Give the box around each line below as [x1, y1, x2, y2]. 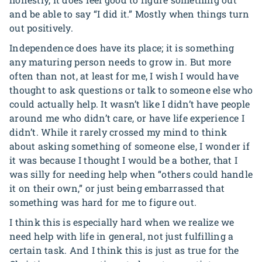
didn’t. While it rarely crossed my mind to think [9, 126, 227, 138]
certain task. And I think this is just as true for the [9, 244, 239, 256]
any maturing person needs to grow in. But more [9, 56, 232, 68]
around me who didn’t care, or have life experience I [9, 112, 244, 124]
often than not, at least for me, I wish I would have [9, 70, 239, 82]
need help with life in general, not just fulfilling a [9, 230, 234, 242]
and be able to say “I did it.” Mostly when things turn [9, 8, 250, 20]
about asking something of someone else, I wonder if [9, 140, 250, 152]
